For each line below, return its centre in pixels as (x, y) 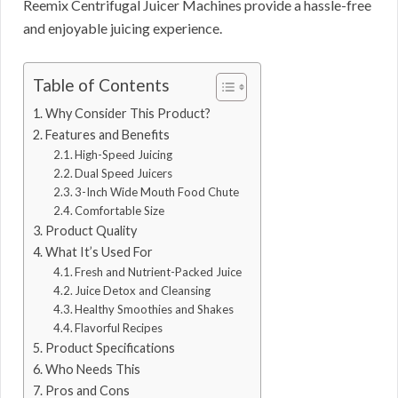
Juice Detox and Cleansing (143, 291)
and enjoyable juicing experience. (123, 28)
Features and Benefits (107, 135)
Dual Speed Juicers (124, 174)
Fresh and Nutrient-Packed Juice (159, 272)
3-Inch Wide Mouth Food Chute (157, 192)
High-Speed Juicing (124, 155)
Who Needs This (92, 370)
